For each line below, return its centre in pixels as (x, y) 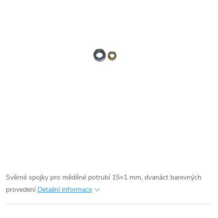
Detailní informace (65, 189)
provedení (21, 189)
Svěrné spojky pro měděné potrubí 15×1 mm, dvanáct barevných (104, 177)
